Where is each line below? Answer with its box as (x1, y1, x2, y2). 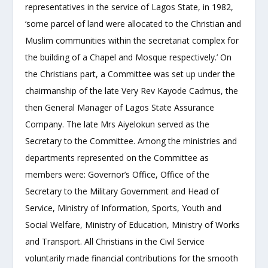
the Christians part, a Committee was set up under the (25, 68, 236, 80)
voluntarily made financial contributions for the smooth (25, 252, 239, 264)
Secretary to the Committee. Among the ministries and (25, 135, 237, 147)
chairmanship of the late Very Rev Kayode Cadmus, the (25, 84, 239, 96)
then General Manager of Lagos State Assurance (25, 101, 215, 113)
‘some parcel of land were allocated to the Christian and (25, 17, 242, 29)
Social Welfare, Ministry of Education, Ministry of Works (25, 218, 240, 230)
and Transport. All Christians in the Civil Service (25, 235, 205, 247)
